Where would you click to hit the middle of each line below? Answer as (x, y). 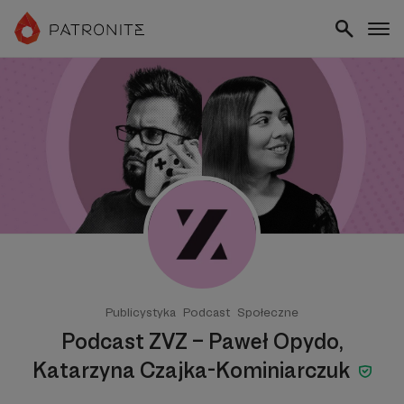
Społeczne (268, 312)
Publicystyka (141, 312)
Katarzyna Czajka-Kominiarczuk (193, 370)
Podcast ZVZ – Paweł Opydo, (202, 341)
